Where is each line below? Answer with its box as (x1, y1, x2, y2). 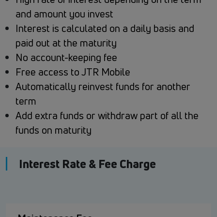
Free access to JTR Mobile (15, 65, 130, 79)
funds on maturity (15, 124, 92, 137)
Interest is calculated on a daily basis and (15, 22, 194, 35)
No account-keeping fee (15, 51, 117, 64)
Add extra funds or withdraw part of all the (15, 109, 199, 123)
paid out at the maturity (15, 36, 117, 50)
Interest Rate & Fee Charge (19, 156, 156, 172)
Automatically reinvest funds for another (15, 80, 190, 93)
